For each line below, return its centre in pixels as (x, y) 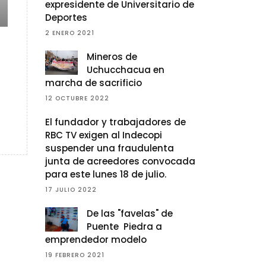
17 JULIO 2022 (71, 190)
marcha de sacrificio (94, 83)
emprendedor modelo (96, 240)
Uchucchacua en (126, 70)
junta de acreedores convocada (120, 161)
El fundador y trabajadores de (115, 122)
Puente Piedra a (124, 227)
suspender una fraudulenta (110, 148)
